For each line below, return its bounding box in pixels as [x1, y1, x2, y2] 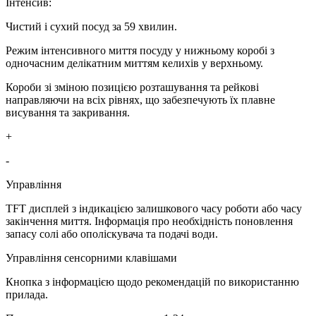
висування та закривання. [6, 107, 130, 119]
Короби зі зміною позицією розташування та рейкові [6, 81, 259, 94]
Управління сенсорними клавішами [6, 252, 177, 265]
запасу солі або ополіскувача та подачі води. [6, 228, 218, 241]
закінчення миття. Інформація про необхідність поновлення [6, 215, 293, 228]
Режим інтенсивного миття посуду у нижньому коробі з [6, 44, 274, 57]
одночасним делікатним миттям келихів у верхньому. [6, 57, 263, 70]
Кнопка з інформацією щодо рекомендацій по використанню [6, 276, 299, 288]
